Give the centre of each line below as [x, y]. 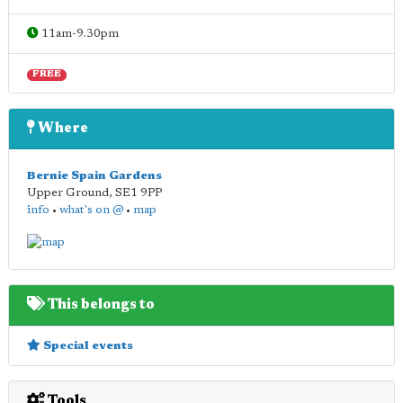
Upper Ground [68, 193]
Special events [87, 345]
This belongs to [100, 304]
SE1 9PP [139, 193]
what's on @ [91, 210]
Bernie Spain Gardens [94, 175]
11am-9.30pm [79, 33]
